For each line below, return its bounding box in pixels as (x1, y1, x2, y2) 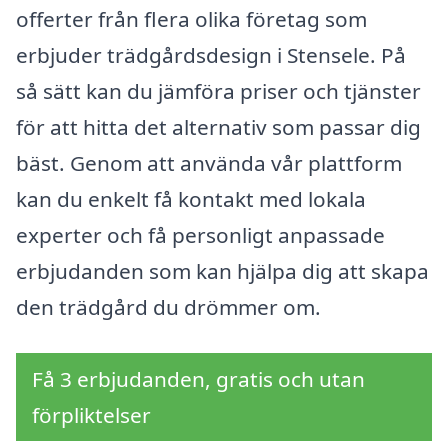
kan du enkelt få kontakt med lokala (16, 185, 366, 213)
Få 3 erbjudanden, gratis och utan (32, 364, 365, 393)
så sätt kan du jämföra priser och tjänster (16, 77, 421, 105)
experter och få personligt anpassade (16, 221, 385, 249)
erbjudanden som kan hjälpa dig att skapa (16, 257, 429, 285)
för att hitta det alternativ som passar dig (16, 113, 421, 141)
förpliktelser (32, 400, 151, 429)
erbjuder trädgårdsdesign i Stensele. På (16, 41, 406, 69)
